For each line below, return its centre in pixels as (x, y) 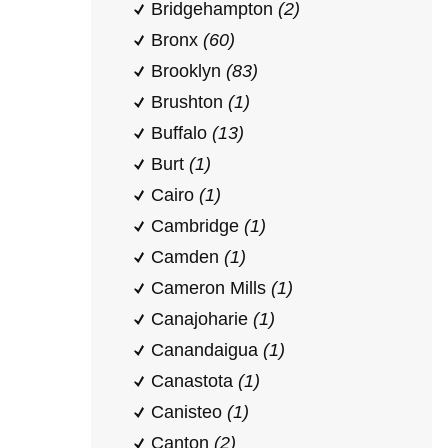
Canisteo (189, 412)
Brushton (189, 102)
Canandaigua (207, 350)
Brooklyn (188, 71)
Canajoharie (202, 319)
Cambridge (197, 226)
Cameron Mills (211, 288)
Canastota (194, 381)
